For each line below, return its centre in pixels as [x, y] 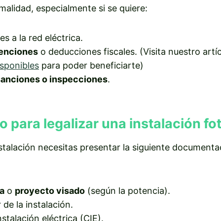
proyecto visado [50, 190]
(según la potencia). [128, 190]
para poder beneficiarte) [91, 66]
